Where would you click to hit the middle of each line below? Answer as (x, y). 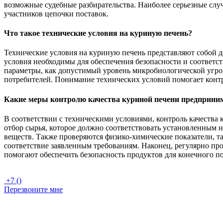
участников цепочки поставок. (56, 13)
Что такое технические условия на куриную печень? (98, 33)
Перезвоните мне (33, 189)
